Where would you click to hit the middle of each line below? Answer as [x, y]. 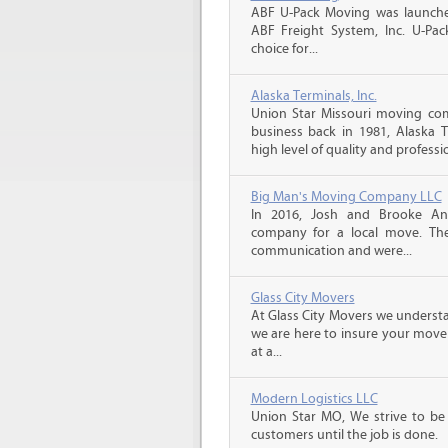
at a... [266, 352]
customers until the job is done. [344, 435]
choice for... [284, 49]
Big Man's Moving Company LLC [346, 197]
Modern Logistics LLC [314, 399]
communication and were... [331, 251]
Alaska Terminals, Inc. [313, 96]
